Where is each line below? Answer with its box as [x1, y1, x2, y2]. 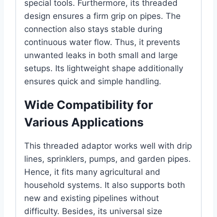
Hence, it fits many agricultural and [24, 167, 160, 177]
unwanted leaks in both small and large [24, 50, 178, 61]
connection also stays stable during [24, 24, 162, 34]
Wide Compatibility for [24, 98, 153, 112]
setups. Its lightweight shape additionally [24, 63, 183, 74]
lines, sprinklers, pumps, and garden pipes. [24, 154, 191, 164]
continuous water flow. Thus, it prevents [24, 37, 180, 47]
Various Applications [24, 115, 143, 130]
